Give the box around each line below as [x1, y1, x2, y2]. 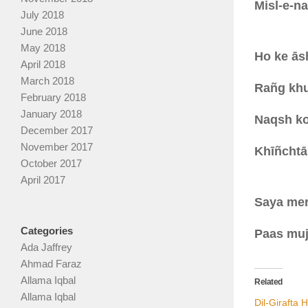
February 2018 [21, 91, 86, 104]
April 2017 [21, 174, 65, 186]
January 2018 [21, 108, 82, 120]
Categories [21, 225, 73, 237]
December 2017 [21, 124, 93, 137]
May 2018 [21, 42, 65, 54]
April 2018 [21, 58, 65, 71]
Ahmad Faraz [21, 258, 82, 270]
